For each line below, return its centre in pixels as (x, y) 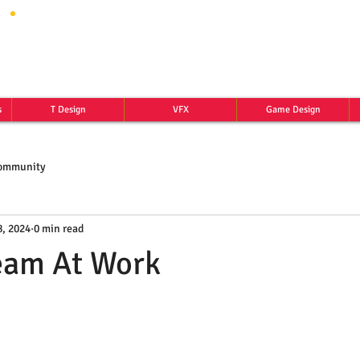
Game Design (293, 110)
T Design (68, 110)
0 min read (59, 228)
